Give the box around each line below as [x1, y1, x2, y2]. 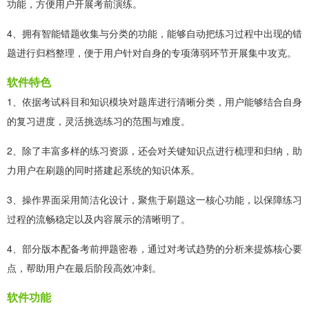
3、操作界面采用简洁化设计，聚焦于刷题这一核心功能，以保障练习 [7, 192, 302, 206]
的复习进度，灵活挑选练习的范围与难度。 [7, 113, 190, 128]
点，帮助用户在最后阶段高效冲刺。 [7, 260, 161, 275]
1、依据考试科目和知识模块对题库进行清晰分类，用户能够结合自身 [7, 94, 302, 108]
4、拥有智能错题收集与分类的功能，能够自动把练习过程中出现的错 [7, 26, 302, 40]
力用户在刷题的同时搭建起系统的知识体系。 [7, 162, 200, 177]
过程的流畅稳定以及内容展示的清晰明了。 [7, 211, 190, 226]
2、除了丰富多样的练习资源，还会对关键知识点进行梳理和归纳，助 [7, 143, 302, 157]
